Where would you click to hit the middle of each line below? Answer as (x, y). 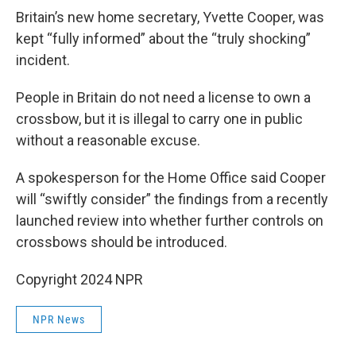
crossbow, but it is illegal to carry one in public (159, 119)
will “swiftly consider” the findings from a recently (172, 199)
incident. (43, 60)
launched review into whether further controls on (170, 221)
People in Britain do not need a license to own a (163, 97)
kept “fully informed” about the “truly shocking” (163, 39)
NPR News (59, 319)
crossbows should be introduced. (122, 242)
